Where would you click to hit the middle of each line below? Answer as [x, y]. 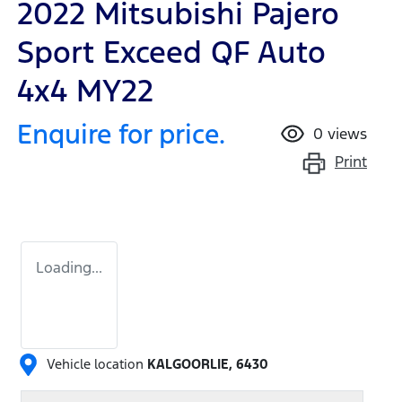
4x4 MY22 [85, 91]
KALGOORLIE [188, 364]
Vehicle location [95, 364]
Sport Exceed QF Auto [171, 52]
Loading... [69, 267]
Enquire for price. [121, 134]
